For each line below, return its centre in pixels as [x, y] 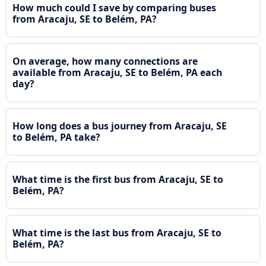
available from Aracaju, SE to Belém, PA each [117, 72]
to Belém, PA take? [56, 137]
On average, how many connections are [105, 61]
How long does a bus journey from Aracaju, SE [120, 126]
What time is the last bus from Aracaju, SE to [117, 232]
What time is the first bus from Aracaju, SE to [118, 179]
